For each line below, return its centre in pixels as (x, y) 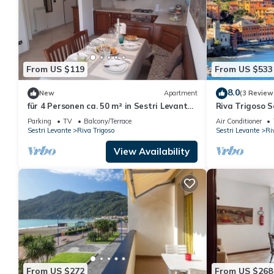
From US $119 (55, 69)
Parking (39, 121)
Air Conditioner (239, 121)
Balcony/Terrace (108, 121)
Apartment (180, 93)
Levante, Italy (243, 117)
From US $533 (243, 69)
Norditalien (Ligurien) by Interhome (97, 117)
